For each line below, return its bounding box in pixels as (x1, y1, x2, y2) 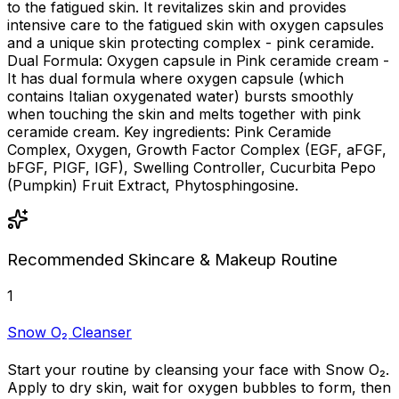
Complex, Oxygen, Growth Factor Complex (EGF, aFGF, (7, 140, 387, 159)
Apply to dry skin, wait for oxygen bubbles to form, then (7, 378, 391, 396)
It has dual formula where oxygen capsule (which (7, 69, 344, 87)
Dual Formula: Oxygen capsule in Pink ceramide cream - (7, 51, 389, 69)
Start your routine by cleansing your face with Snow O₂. (7, 360, 389, 379)
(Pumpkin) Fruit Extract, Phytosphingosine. (7, 175, 298, 194)
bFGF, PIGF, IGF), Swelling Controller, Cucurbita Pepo (7, 158, 376, 176)
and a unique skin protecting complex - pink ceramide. (7, 33, 374, 52)
